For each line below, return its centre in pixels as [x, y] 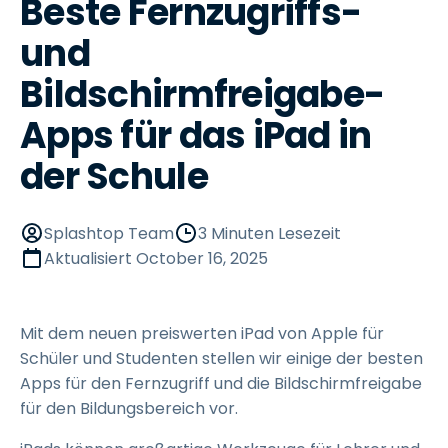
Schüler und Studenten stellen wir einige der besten [221, 358]
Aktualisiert [90, 258]
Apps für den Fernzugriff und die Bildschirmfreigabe [221, 383]
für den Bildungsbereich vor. [129, 408]
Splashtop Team [109, 233]
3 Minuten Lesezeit [269, 233]
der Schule [114, 176]
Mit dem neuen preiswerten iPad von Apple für [202, 333]
